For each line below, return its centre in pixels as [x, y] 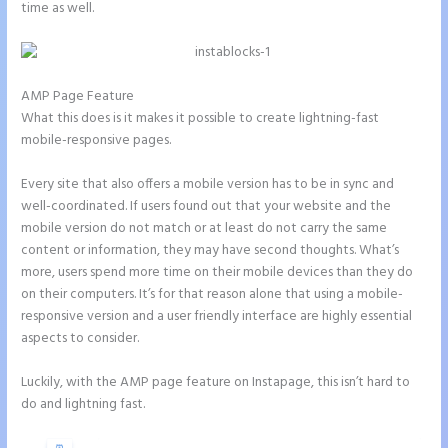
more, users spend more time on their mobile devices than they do [217, 273]
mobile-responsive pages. [96, 141]
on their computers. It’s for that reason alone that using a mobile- [212, 295]
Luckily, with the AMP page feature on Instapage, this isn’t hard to [216, 382]
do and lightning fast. [83, 404]
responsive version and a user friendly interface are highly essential [217, 317]
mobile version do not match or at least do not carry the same [204, 229]
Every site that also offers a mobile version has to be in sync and [208, 185]
